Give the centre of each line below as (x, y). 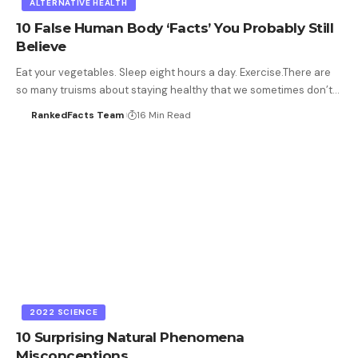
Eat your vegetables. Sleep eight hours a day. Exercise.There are (173, 73)
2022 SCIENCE (64, 312)
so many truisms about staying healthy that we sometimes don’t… (178, 90)
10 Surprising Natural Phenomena (130, 337)
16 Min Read (163, 115)
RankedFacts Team (77, 115)
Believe (41, 47)
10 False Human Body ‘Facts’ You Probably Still (175, 28)
